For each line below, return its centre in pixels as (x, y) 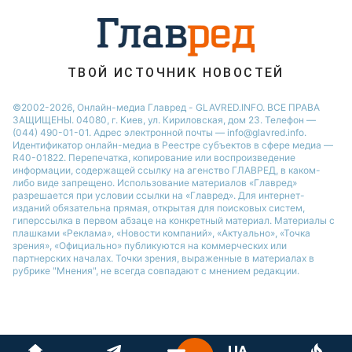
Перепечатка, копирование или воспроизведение (182, 158)
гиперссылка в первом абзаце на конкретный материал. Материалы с (174, 220)
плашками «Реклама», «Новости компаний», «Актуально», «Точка (161, 233)
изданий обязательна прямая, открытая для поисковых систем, (159, 208)
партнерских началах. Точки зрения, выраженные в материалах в (163, 258)
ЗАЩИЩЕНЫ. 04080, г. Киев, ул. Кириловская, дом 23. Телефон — (164, 120)
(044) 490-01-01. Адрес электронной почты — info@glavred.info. (159, 132)
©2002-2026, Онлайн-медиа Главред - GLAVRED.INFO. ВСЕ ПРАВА (166, 107)
